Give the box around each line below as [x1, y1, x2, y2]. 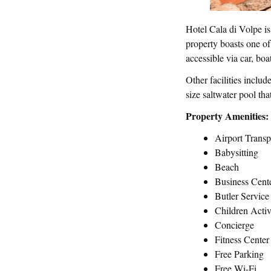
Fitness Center [215, 232, 269, 246]
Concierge [215, 218, 254, 231]
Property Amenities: [186, 108, 269, 123]
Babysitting [215, 145, 258, 158]
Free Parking [215, 247, 264, 260]
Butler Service [215, 189, 269, 202]
